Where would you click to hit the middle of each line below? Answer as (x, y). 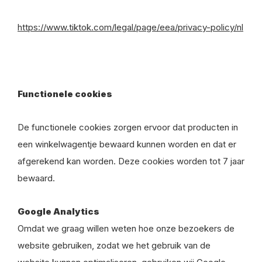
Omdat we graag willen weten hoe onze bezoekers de (126, 228)
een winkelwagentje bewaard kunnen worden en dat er (127, 144)
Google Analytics (58, 211)
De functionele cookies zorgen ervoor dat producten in (128, 127)
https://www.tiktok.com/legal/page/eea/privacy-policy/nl (130, 27)
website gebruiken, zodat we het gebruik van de (114, 245)
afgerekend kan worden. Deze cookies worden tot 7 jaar (131, 161)
